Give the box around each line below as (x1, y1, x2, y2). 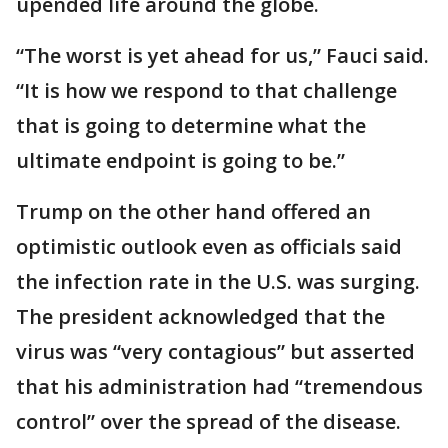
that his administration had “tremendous (16, 373, 423, 400)
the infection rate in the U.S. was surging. (16, 268, 420, 295)
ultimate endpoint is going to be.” (16, 147, 345, 174)
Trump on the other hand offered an (16, 198, 371, 225)
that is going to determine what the (16, 112, 366, 139)
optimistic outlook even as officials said (16, 233, 402, 260)
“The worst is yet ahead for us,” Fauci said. (16, 42, 429, 69)
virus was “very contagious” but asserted (16, 338, 415, 365)
